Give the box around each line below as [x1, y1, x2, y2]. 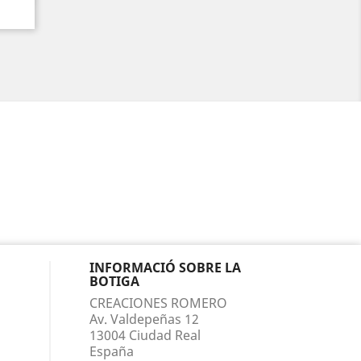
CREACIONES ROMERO [89, 294, 227, 312]
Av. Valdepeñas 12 [89, 310, 199, 328]
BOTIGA [89, 272, 139, 290]
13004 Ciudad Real [89, 326, 201, 344]
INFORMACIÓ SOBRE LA [89, 259, 241, 276]
